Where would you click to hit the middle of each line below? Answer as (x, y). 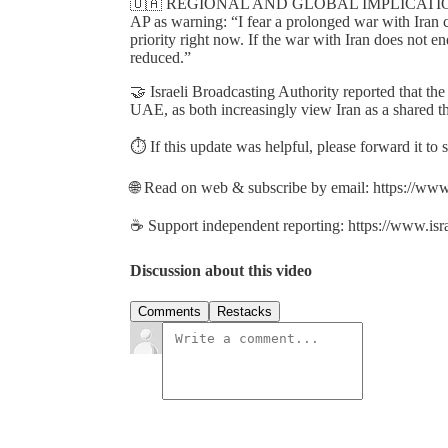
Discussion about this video (221, 271)
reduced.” (160, 57)
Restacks (244, 312)
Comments (169, 312)
